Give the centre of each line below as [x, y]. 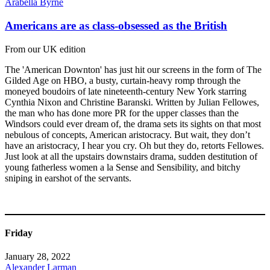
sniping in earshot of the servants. [68, 178]
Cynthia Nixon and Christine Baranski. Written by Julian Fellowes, [132, 102]
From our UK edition [45, 49]
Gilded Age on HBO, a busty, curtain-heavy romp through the [123, 80]
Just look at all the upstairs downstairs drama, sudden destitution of [131, 156]
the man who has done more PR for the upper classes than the [122, 113]
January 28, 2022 [38, 257]
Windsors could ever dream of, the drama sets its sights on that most [133, 124]
